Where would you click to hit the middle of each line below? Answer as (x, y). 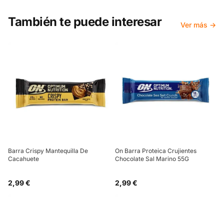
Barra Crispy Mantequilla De (48, 151)
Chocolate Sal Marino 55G (152, 159)
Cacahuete (23, 159)
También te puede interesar (85, 22)
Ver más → (198, 25)
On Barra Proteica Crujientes (156, 151)
